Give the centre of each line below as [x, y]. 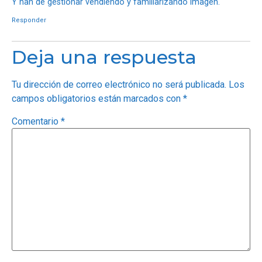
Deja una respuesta [104, 57]
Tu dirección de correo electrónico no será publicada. [119, 84]
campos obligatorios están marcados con [97, 98]
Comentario [36, 122]
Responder [29, 20]
